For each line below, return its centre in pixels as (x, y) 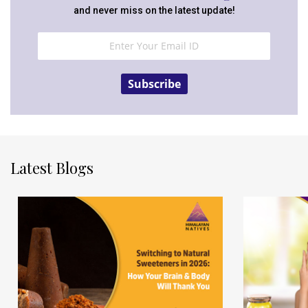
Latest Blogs (52, 167)
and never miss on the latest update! (154, 10)
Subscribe (154, 84)
